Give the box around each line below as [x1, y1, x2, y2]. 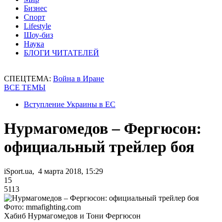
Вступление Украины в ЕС [24, 100, 115, 109]
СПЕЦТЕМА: [4, 74, 53, 83]
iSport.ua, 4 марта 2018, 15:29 [4, 166, 103, 175]
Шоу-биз [24, 31, 53, 39]
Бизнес [24, 4, 47, 12]
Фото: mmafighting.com [4, 202, 81, 211]
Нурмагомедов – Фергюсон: [4, 119, 202, 138]
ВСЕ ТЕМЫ [4, 83, 46, 92]
